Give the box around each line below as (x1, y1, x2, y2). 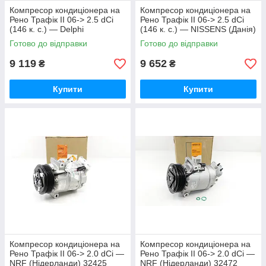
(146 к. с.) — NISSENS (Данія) (140, 24, 256, 34)
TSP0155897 (9, 43, 59, 53)
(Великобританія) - (9, 34, 83, 44)
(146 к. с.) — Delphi (9, 24, 84, 34)
